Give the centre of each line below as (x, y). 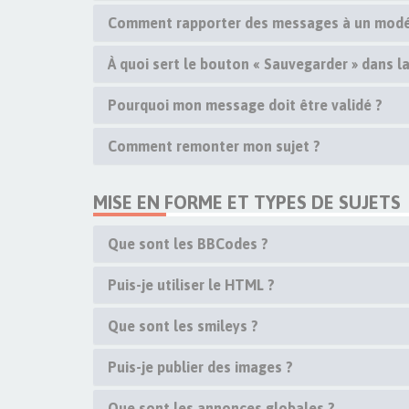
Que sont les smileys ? (183, 326)
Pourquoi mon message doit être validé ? (245, 105)
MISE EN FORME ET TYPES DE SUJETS (247, 202)
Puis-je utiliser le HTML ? (191, 285)
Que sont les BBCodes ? (188, 244)
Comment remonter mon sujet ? (214, 146)
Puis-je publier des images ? (200, 367)
